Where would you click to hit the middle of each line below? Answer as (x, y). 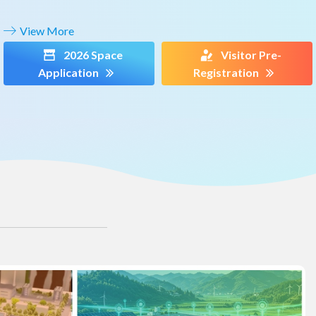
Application (68, 73)
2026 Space (93, 55)
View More (46, 31)
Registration (226, 73)
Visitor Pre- (251, 55)
